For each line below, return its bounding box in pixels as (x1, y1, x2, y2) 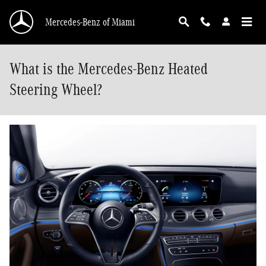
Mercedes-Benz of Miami (45, 16, 135, 28)
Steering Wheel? (9, 81, 102, 99)
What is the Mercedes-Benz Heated (9, 60, 208, 78)
